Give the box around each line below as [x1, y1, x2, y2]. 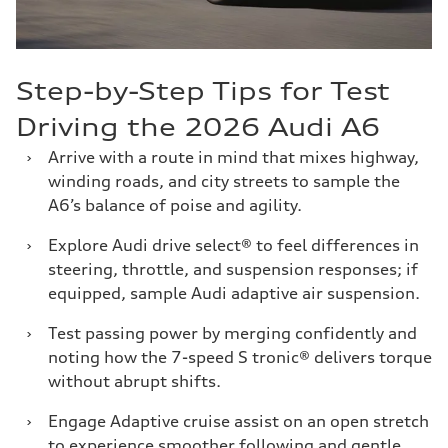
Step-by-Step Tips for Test [16, 76, 390, 106]
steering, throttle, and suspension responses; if [48, 259, 418, 279]
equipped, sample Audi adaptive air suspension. [48, 283, 420, 303]
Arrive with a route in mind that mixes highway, [48, 147, 419, 167]
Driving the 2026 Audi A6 [16, 112, 380, 142]
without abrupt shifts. [48, 371, 221, 391]
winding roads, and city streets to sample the [48, 171, 400, 191]
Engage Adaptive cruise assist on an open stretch [48, 411, 429, 431]
